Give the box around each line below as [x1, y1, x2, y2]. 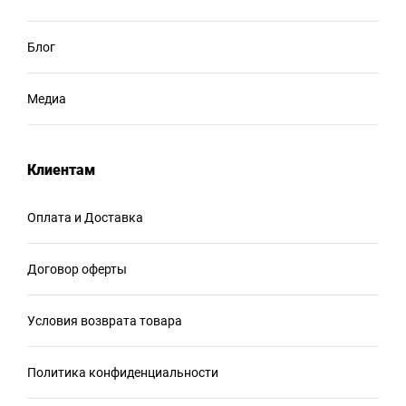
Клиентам [27, 160, 95, 179]
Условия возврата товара [27, 313, 182, 328]
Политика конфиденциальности [27, 364, 218, 380]
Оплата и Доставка [27, 209, 143, 225]
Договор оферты [27, 261, 127, 276]
